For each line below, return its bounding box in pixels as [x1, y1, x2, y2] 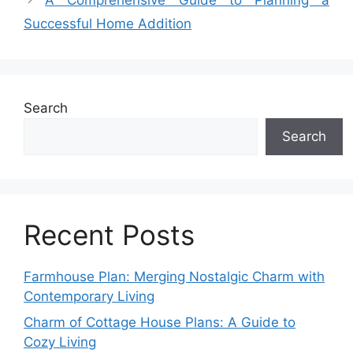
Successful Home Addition [24, 15, 191, 32]
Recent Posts [24, 217, 195, 251]
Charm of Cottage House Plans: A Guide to [24, 314, 295, 330]
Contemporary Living [24, 288, 154, 304]
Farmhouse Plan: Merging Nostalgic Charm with [24, 268, 325, 284]
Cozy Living [24, 334, 96, 350]
